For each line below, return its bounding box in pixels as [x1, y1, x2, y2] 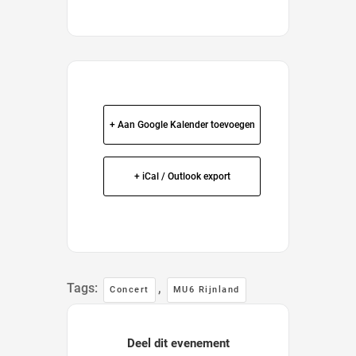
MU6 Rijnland [172, 284, 240, 295]
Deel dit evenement [134, 335, 230, 350]
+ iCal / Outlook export [133, 170, 230, 182]
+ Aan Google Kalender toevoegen [109, 118, 255, 130]
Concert [110, 284, 149, 295]
